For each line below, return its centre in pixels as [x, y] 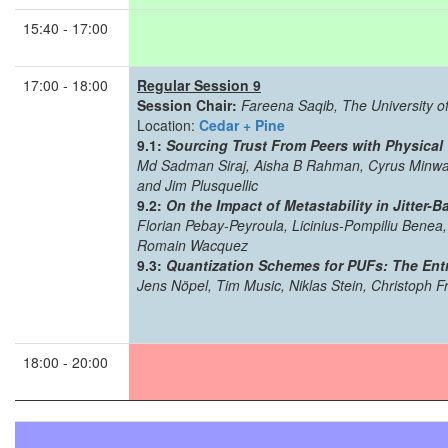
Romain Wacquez [192, 245]
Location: [168, 125]
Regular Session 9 [199, 85]
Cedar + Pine [242, 125]
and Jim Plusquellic [197, 185]
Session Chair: [187, 105]
